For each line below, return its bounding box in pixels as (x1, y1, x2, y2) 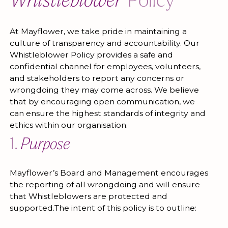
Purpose (20, 137, 70, 154)
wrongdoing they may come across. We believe (9, 85, 199, 95)
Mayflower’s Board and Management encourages (9, 167, 208, 178)
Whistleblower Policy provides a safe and (9, 50, 173, 60)
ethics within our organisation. (9, 120, 128, 130)
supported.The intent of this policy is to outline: (9, 203, 196, 213)
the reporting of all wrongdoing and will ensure (9, 179, 200, 189)
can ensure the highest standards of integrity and (9, 108, 206, 119)
